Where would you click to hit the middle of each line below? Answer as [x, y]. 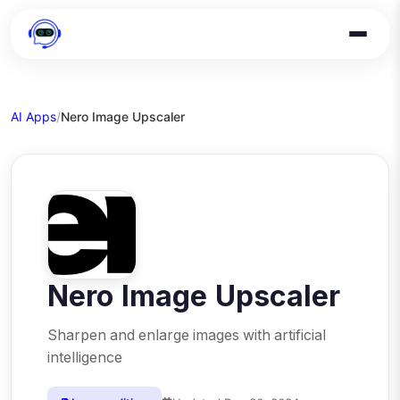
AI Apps [33, 117]
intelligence [85, 357]
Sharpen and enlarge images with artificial [187, 335]
